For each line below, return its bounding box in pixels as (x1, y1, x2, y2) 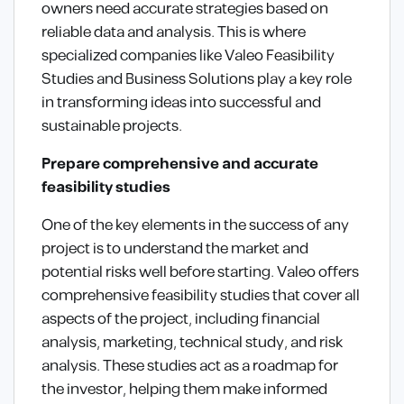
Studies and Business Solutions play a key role (41, 68, 352, 92)
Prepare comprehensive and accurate (41, 152, 318, 177)
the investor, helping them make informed (41, 378, 327, 402)
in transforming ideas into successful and (41, 91, 321, 115)
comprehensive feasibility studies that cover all (41, 284, 360, 308)
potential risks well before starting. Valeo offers (41, 261, 359, 285)
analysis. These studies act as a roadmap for (41, 354, 338, 379)
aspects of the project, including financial (41, 308, 320, 332)
